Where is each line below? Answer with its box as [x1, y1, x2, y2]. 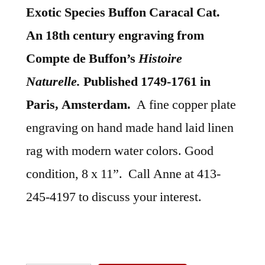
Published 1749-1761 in [80, 73, 211, 90]
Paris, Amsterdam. [26, 96, 131, 113]
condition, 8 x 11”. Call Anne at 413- [26, 165, 221, 182]
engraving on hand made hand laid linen [26, 119, 234, 136]
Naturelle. [26, 73, 80, 90]
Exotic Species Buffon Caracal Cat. [26, 4, 220, 21]
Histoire [138, 50, 182, 67]
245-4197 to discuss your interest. [26, 188, 202, 205]
